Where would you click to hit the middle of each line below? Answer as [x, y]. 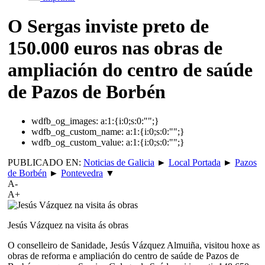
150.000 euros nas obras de [115, 48]
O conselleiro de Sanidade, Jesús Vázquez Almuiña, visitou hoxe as [134, 245]
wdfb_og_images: [65, 121]
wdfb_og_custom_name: [77, 131]
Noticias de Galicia [119, 162]
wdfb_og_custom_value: [77, 142]
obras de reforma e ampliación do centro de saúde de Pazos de [123, 256]
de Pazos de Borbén [87, 92]
